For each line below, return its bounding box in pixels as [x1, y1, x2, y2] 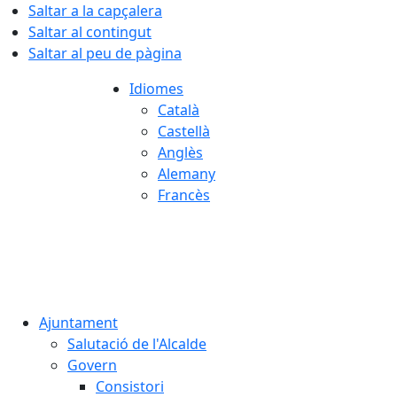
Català [158, 100, 199, 120]
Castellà [158, 121, 210, 141]
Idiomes [129, 79, 183, 98]
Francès [158, 185, 210, 205]
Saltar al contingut [28, 22, 152, 42]
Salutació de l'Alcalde [67, 334, 206, 354]
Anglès [158, 143, 203, 162]
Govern [67, 355, 117, 375]
